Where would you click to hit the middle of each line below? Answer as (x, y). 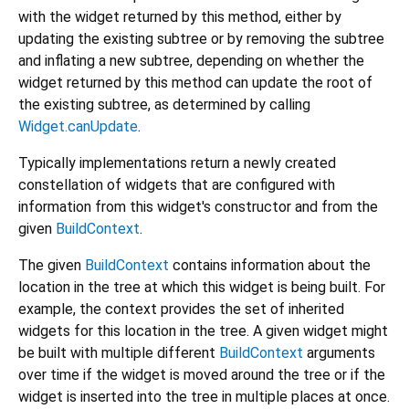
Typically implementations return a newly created (177, 163)
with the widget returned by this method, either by (180, 17)
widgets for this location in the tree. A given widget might (203, 331)
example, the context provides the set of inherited (181, 309)
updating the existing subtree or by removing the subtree (201, 39)
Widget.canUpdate (78, 127)
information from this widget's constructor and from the (198, 207)
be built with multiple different (119, 353)
